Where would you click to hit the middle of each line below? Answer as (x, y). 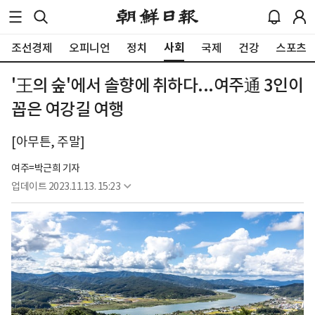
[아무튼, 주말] (48, 142)
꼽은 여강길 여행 (67, 109)
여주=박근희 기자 (46, 168)
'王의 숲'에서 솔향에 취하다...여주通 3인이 (157, 85)
